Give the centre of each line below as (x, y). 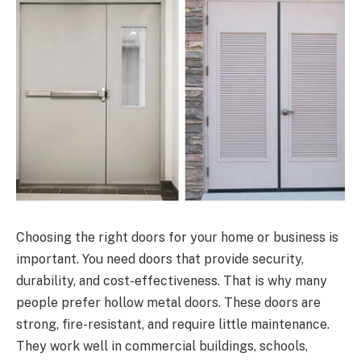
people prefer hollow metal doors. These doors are (168, 302)
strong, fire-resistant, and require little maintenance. (173, 324)
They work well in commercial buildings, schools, (162, 346)
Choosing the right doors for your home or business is (177, 237)
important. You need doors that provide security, (160, 259)
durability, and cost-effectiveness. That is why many (172, 280)
